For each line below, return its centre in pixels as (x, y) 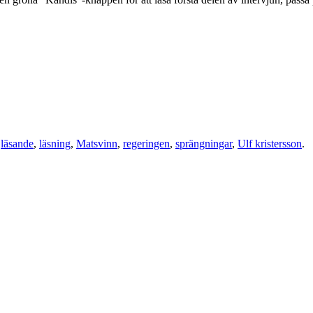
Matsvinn (97, 144)
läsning (55, 144)
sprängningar (204, 144)
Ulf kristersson (270, 144)
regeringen (146, 144)
